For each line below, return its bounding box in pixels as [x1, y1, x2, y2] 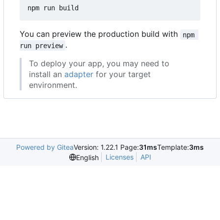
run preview [20, 41, 63, 50]
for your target [93, 69, 151, 80]
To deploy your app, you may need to [29, 58, 169, 69]
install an [29, 69, 64, 80]
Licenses [105, 153, 134, 162]
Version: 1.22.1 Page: [74, 143, 139, 152]
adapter [64, 69, 93, 80]
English [76, 153, 99, 162]
